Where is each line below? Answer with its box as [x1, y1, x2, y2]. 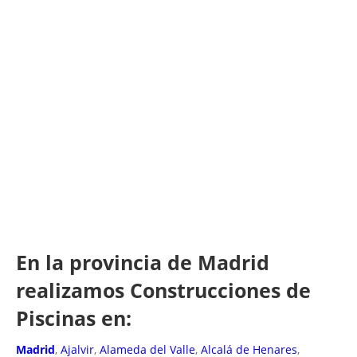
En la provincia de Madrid [16, 248, 269, 276]
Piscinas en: [16, 304, 131, 331]
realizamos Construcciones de [16, 276, 311, 304]
